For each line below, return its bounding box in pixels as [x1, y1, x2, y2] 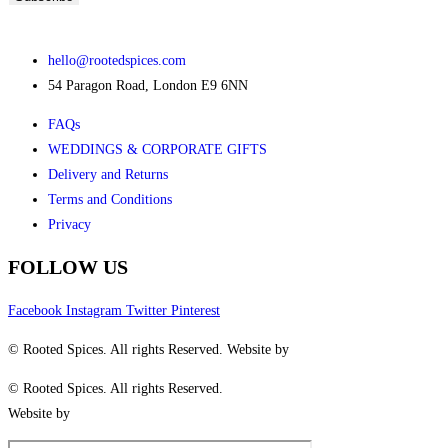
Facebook [8, 303, 62, 319]
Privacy [48, 216, 91, 232]
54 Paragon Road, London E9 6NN [48, 77, 248, 93]
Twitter [126, 303, 167, 319]
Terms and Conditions [48, 191, 172, 207]
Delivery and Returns [48, 166, 168, 182]
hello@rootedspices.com [48, 52, 186, 68]
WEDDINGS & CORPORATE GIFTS [48, 141, 267, 157]
